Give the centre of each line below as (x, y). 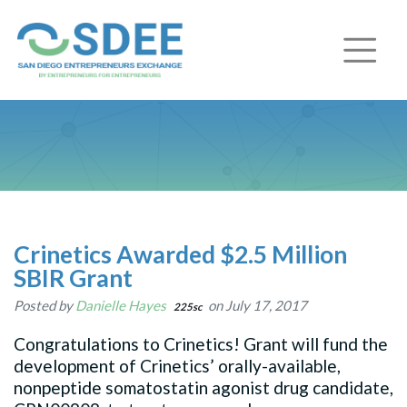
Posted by (45, 305)
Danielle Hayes (121, 305)
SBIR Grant (73, 278)
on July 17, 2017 (257, 305)
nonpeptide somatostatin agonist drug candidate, (203, 387)
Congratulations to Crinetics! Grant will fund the (201, 343)
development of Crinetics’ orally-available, (177, 365)
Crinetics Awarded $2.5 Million (180, 254)
